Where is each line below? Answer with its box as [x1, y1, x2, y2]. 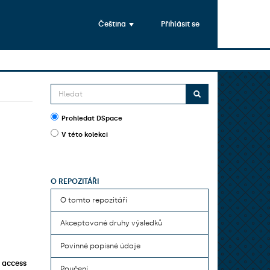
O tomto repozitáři [60, 196, 127, 204]
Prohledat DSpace [61, 115, 122, 122]
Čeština [98, 19, 128, 28]
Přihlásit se [161, 19, 199, 28]
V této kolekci [61, 131, 108, 139]
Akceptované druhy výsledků [60, 219, 162, 227]
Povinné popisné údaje [60, 242, 140, 250]
